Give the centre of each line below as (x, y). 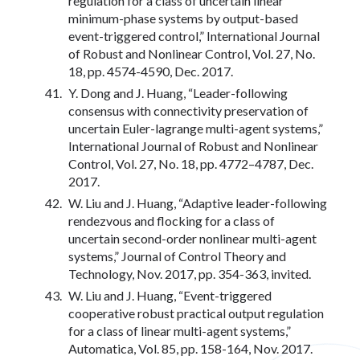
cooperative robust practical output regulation (196, 313)
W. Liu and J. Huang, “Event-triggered (170, 295)
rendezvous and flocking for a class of (172, 220)
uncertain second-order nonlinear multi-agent (192, 238)
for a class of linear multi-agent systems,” (180, 330)
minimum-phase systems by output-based (183, 18)
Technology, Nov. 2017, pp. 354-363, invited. (190, 273)
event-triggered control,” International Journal (194, 35)
